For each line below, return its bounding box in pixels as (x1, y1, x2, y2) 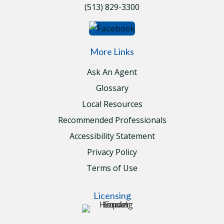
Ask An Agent (87, 66, 137, 78)
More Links (90, 46, 134, 57)
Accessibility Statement (69, 130, 155, 142)
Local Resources (81, 98, 142, 110)
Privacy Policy (87, 146, 137, 158)
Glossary (95, 82, 128, 94)
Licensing (93, 190, 131, 201)
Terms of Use (86, 162, 137, 174)
